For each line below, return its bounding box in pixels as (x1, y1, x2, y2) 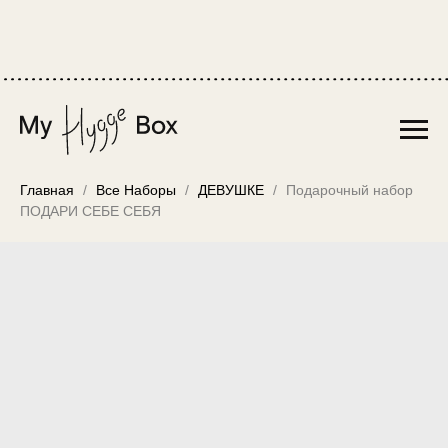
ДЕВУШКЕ (198, 182, 264, 198)
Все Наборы (96, 182, 176, 198)
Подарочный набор (286, 182, 413, 198)
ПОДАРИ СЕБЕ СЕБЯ (20, 203, 161, 219)
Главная (20, 182, 74, 198)
